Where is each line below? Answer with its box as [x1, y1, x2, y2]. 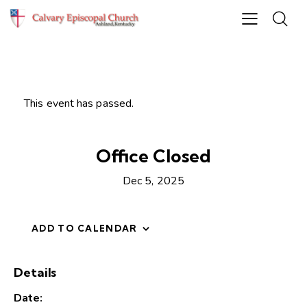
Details [14, 265, 57, 281]
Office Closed [96, 144, 211, 167]
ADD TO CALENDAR [32, 223, 138, 234]
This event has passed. [24, 95, 134, 111]
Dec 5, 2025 [122, 173, 185, 189]
